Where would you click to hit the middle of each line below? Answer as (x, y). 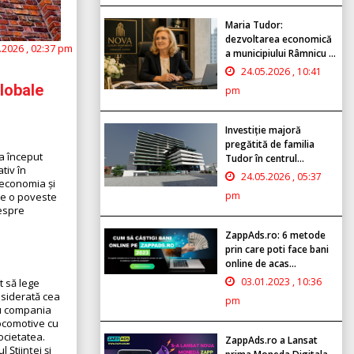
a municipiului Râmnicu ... (281, 53)
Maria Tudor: (254, 24)
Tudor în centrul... (265, 158)
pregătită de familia (270, 144)
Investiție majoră (263, 130)
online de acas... (261, 263)
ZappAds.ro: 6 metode (275, 235)
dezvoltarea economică (279, 39)
